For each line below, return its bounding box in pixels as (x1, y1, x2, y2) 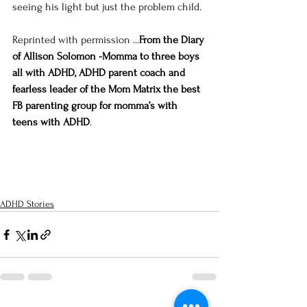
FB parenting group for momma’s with (12, 99, 180, 112)
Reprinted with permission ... (12, 34, 139, 47)
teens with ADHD (12, 116, 90, 129)
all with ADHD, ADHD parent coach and (12, 66, 188, 79)
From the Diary (139, 34, 207, 47)
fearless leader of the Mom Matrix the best (12, 83, 203, 96)
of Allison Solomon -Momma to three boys (12, 50, 202, 63)
